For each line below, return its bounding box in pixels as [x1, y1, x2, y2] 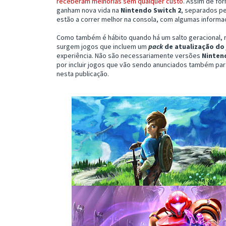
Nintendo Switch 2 [121, 5, 181, 15]
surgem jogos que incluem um [56, 41, 148, 51]
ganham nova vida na [56, 5, 121, 15]
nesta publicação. [56, 69, 109, 78]
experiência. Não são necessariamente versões [56, 50, 202, 60]
